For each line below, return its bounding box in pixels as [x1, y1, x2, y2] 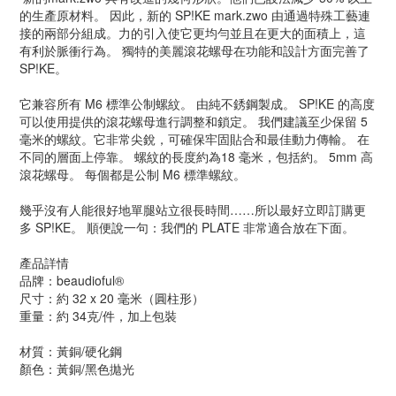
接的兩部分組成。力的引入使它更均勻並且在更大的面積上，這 [19, 24, 366, 42]
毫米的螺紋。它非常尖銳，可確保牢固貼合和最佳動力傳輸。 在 [19, 130, 369, 148]
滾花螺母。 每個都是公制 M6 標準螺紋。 [19, 165, 246, 183]
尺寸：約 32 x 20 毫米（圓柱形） [19, 289, 204, 307]
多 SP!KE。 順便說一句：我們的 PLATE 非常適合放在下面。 [19, 218, 354, 236]
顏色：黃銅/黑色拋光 [19, 360, 134, 377]
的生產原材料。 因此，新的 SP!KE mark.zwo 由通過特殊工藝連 [19, 6, 370, 24]
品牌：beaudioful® [19, 271, 124, 289]
